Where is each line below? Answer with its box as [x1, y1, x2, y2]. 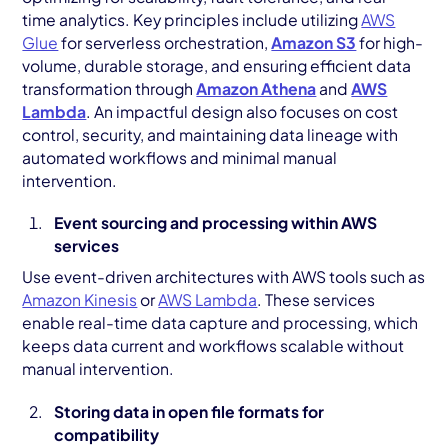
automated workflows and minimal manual [22, 147, 338, 167]
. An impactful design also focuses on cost [86, 101, 399, 121]
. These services [257, 290, 376, 310]
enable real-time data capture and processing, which [22, 313, 419, 333]
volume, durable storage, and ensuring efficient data [22, 55, 412, 75]
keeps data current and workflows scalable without [22, 336, 405, 356]
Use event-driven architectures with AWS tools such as [22, 267, 426, 287]
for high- [356, 32, 424, 52]
